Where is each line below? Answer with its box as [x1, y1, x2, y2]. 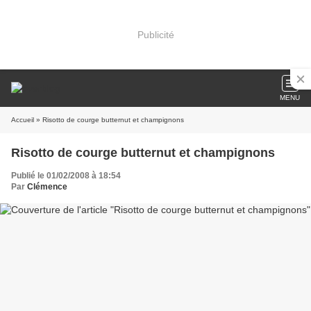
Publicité [137, 28, 174, 40]
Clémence [27, 182, 67, 192]
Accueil [11, 116, 34, 124]
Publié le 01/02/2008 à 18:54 [11, 171, 121, 180]
